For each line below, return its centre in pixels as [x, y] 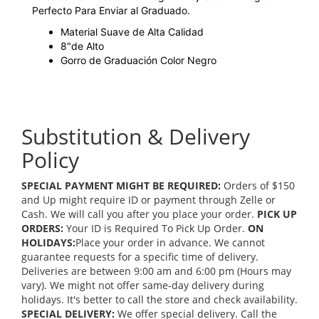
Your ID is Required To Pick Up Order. [156, 229]
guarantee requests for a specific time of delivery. [140, 257]
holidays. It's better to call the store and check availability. [159, 300]
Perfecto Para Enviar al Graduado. [111, 11]
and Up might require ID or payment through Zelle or [148, 200]
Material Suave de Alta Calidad [132, 32]
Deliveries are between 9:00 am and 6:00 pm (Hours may [156, 271]
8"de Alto [82, 46]
